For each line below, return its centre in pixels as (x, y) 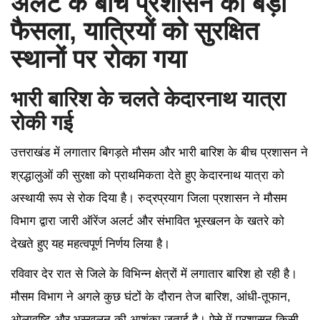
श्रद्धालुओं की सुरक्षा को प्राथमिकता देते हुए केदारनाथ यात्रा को (147, 175)
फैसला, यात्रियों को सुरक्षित (135, 31)
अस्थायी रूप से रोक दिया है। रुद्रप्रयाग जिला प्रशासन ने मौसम (149, 198)
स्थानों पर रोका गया (99, 59)
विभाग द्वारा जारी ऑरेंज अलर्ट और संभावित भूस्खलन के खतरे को (147, 221)
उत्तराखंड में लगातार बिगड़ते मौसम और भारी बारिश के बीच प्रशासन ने (159, 152)
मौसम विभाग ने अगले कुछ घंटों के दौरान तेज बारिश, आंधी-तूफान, (151, 296)
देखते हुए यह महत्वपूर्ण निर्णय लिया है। (90, 244)
